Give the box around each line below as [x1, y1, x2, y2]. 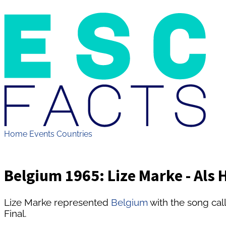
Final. [4, 207, 27, 219]
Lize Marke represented [4, 196, 111, 208]
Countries [56, 129, 92, 139]
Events [29, 129, 54, 139]
